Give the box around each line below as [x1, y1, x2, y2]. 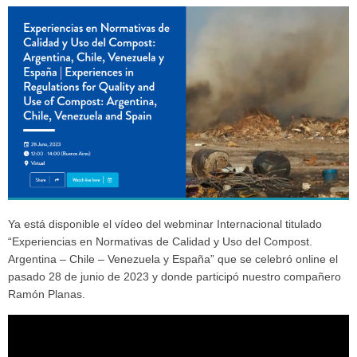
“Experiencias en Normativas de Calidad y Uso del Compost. [8, 236, 312, 249]
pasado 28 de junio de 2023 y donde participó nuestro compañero [8, 271, 341, 284]
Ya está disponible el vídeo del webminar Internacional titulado [8, 218, 322, 231]
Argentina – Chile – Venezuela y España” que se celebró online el [8, 253, 338, 266]
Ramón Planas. [8, 288, 85, 301]
